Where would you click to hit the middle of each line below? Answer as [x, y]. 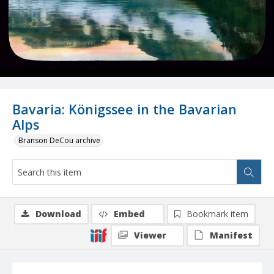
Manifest [231, 235]
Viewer [150, 235]
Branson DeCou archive [59, 141]
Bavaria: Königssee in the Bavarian [124, 109]
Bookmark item [217, 214]
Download [58, 214]
